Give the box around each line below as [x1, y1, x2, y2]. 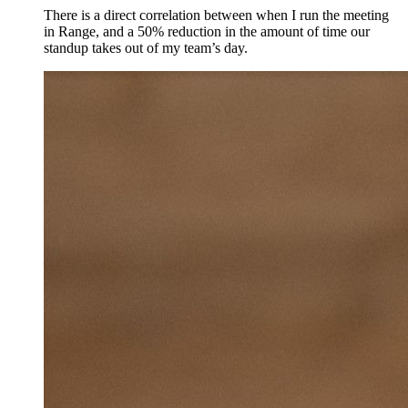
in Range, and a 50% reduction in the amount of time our [44, 24, 370, 40]
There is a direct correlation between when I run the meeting [44, 7, 389, 24]
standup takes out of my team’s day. [44, 40, 248, 56]
